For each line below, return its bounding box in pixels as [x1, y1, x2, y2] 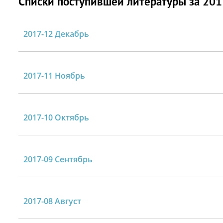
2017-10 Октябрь [23, 112, 89, 123]
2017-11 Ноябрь [23, 70, 85, 81]
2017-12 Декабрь [23, 28, 89, 39]
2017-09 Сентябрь [23, 154, 93, 165]
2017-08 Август [23, 196, 81, 207]
